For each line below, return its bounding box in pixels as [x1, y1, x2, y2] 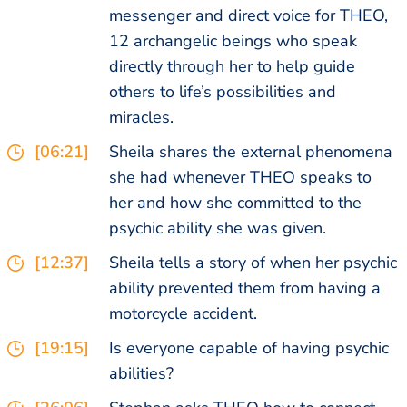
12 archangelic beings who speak [109, 29, 357, 52]
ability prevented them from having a [109, 276, 381, 299]
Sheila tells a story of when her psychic [109, 251, 397, 273]
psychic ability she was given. [109, 216, 326, 239]
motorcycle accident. [109, 302, 257, 324]
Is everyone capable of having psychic [109, 336, 389, 359]
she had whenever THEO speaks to [109, 165, 372, 188]
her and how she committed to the [109, 191, 362, 213]
